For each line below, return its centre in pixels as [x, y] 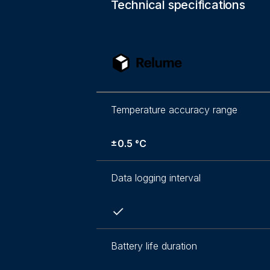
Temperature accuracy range [174, 110]
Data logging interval [156, 178]
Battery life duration [154, 246]
